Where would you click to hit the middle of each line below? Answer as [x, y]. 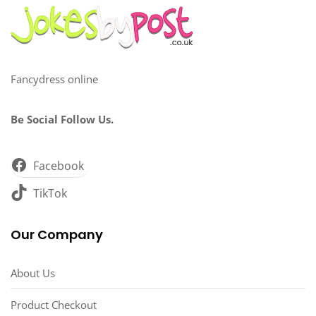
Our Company [57, 234]
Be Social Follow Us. [62, 119]
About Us [33, 273]
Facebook [58, 165]
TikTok [50, 193]
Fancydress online [54, 79]
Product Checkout [54, 304]
